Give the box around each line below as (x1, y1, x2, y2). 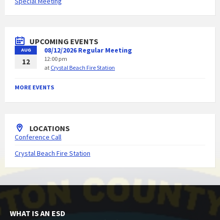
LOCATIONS (29, 123, 70, 133)
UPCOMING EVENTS (29, 36, 98, 46)
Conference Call (15, 133, 61, 141)
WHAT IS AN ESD (10, 208, 65, 218)
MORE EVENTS (15, 83, 54, 91)
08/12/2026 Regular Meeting (44, 46, 132, 55)
